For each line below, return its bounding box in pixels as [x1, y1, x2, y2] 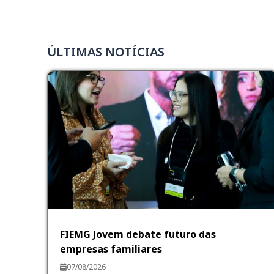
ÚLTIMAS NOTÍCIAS [47, 43, 165, 60]
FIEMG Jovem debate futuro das [60, 227, 217, 241]
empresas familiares [60, 242, 163, 256]
